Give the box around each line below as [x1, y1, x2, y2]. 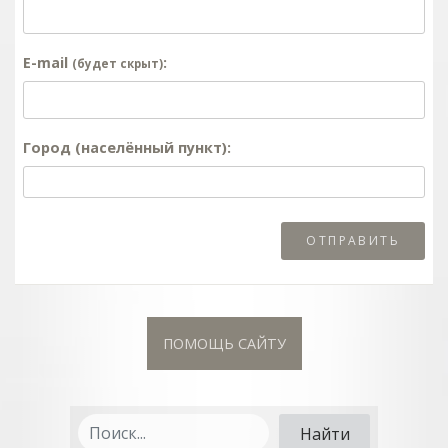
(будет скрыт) [72, 55, 163, 71]
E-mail [23, 52, 72, 72]
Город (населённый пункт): [23, 137, 231, 157]
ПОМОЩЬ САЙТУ [162, 333, 286, 353]
